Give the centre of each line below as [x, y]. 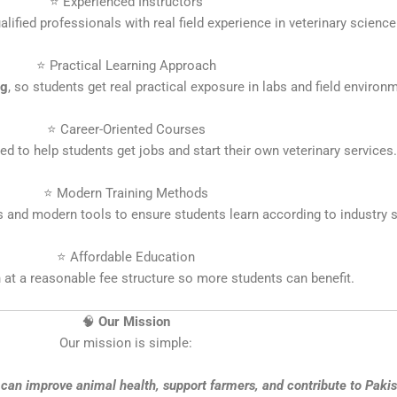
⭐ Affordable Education [126, 257]
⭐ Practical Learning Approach [126, 65]
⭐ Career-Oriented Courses [126, 129]
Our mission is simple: [126, 343]
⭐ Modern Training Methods [126, 193]
